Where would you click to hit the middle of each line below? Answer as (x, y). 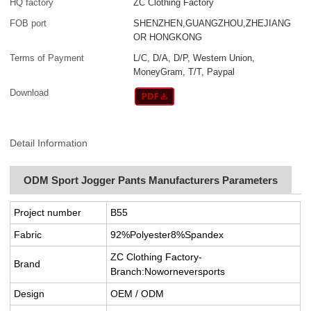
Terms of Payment (47, 58)
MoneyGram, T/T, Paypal (184, 72)
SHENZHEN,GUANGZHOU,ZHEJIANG (212, 24)
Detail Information (49, 143)
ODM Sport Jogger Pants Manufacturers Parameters (151, 180)
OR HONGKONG (168, 37)
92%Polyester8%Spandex (167, 234)
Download (30, 93)
